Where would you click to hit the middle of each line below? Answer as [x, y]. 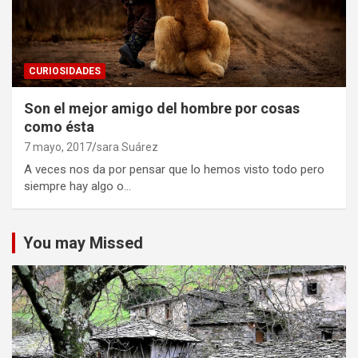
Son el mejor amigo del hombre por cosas [162, 108]
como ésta [59, 126]
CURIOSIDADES [65, 71]
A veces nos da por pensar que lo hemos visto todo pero [174, 169]
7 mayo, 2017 [58, 147]
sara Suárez [127, 147]
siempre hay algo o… [78, 186]
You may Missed [83, 243]
